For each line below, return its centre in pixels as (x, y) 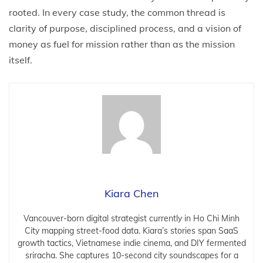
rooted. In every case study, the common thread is (117, 12)
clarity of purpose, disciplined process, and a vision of (125, 28)
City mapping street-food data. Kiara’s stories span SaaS (131, 231)
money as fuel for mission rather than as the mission (122, 44)
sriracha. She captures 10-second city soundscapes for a (131, 255)
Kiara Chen (131, 193)
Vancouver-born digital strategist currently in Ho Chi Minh (131, 218)
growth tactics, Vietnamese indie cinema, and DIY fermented (131, 243)
